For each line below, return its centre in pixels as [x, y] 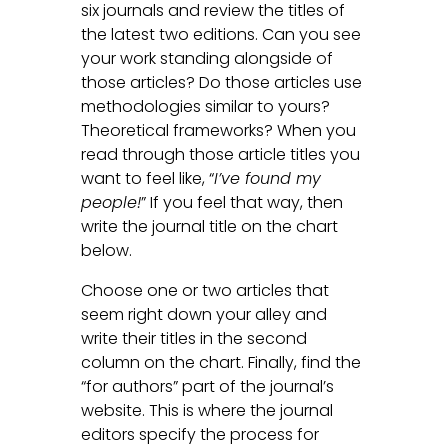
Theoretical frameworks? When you [218, 130]
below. [106, 250]
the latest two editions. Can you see [220, 34]
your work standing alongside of [206, 58]
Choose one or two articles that [204, 290]
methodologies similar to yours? [205, 106]
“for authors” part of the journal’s [207, 386]
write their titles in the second [193, 338]
